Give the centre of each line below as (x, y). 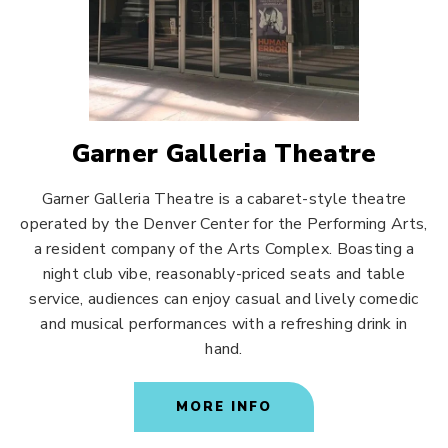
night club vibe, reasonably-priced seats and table (224, 274)
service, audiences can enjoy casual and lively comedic (224, 299)
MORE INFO (224, 407)
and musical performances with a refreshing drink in (224, 324)
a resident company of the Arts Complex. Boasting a (224, 249)
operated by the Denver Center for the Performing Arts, (224, 224)
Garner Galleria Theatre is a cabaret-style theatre (224, 199)
